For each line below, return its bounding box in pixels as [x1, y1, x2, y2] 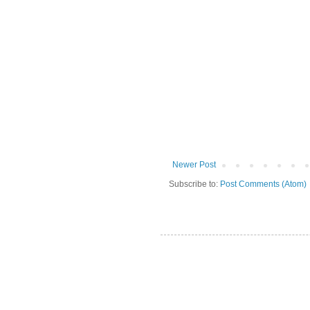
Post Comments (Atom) [220, 179, 307, 190]
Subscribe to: [169, 179, 220, 190]
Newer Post [172, 160, 216, 170]
